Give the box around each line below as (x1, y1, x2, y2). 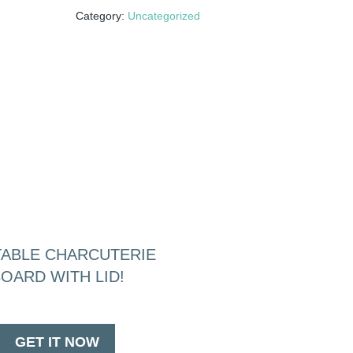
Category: (76, 9, 128, 22)
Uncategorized (128, 9, 201, 22)
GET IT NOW (15, 333, 100, 350)
